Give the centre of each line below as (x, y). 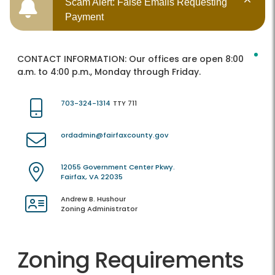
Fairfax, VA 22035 (92, 177)
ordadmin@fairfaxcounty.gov (114, 135)
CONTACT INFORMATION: (73, 59)
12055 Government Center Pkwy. (118, 167)
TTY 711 (125, 103)
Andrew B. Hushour (93, 199)
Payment (84, 17)
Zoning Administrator (99, 209)
